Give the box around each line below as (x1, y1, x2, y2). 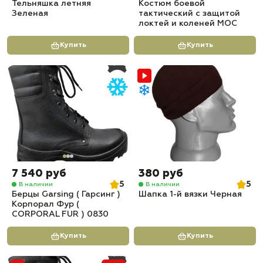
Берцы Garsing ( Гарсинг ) (12, 190, 120, 198)
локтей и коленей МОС (139, 19, 237, 28)
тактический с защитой (139, 9, 240, 18)
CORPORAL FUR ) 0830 (12, 210, 109, 218)
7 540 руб (12, 168, 66, 179)
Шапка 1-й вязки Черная (139, 190, 242, 198)
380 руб (139, 168, 183, 179)
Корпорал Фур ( (12, 200, 79, 208)
